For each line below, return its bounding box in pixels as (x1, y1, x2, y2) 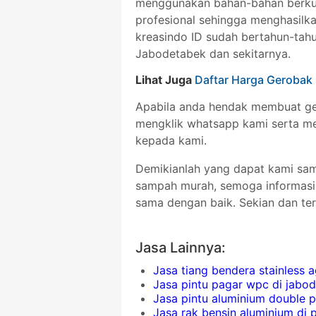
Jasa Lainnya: (135, 239, 226, 257)
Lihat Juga (135, 73, 195, 87)
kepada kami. (135, 133, 207, 148)
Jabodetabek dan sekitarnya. (135, 47, 291, 61)
